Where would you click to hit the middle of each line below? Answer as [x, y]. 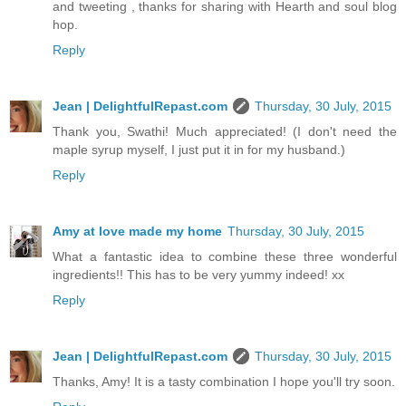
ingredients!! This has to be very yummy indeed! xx [198, 275]
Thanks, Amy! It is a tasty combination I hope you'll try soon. [224, 382]
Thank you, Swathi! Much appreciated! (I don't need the [225, 132]
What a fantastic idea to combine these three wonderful [225, 257]
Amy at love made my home [137, 232]
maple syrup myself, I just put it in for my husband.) [199, 150]
